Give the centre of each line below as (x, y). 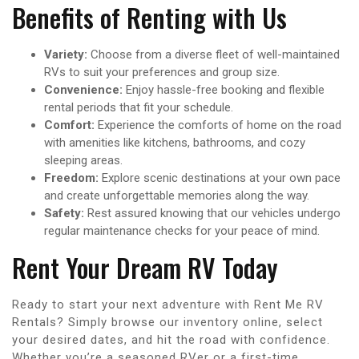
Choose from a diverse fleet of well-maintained (214, 54)
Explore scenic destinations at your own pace (220, 177)
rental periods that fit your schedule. (139, 107)
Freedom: (71, 177)
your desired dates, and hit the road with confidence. (171, 339)
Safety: (64, 213)
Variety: (66, 54)
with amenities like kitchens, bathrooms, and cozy (175, 142)
